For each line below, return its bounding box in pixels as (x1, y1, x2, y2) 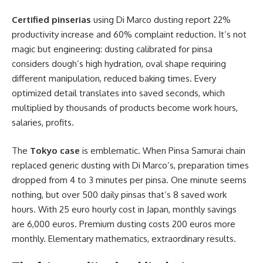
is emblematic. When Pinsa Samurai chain (80, 144, 245, 156)
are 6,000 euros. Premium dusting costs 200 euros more (12, 218, 235, 230)
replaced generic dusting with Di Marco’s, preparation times (12, 159, 249, 171)
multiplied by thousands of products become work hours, (12, 102, 238, 114)
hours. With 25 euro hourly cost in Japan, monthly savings (12, 203, 237, 215)
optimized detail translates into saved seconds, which (12, 87, 225, 99)
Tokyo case (30, 144, 80, 156)
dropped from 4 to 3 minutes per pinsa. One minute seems (12, 174, 247, 186)
